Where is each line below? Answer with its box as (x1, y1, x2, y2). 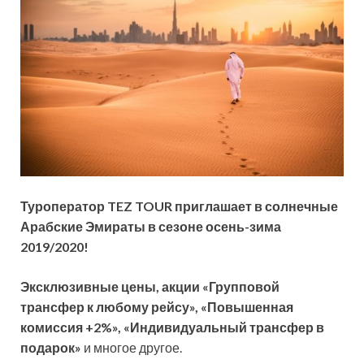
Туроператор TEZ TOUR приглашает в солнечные (20, 197, 338, 214)
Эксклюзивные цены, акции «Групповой (20, 278, 279, 294)
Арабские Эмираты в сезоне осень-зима (20, 218, 281, 234)
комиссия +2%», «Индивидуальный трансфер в (20, 318, 324, 335)
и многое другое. (81, 339, 182, 355)
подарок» (20, 339, 81, 355)
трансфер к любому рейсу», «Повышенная (20, 298, 293, 314)
